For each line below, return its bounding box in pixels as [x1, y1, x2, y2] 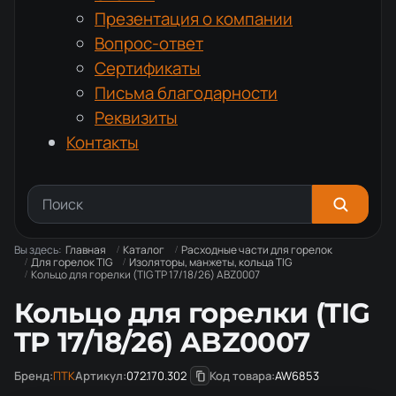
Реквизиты [95, 106, 178, 129]
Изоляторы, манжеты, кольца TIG [129, 255, 292, 270]
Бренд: [14, 368, 53, 384]
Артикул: [75, 368, 126, 384]
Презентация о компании [95, 7, 293, 30]
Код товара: [209, 368, 275, 384]
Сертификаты [95, 57, 201, 80]
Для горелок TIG [31, 255, 112, 270]
